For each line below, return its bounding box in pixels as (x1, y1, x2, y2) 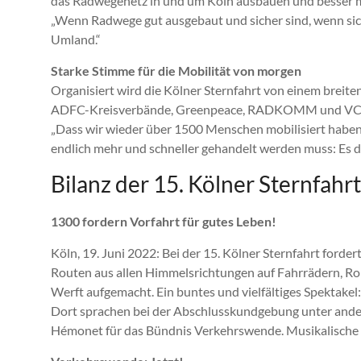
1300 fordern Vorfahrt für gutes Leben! (51, 214, 276, 230)
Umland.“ (51, 31, 101, 48)
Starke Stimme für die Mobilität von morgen (51, 63, 301, 79)
